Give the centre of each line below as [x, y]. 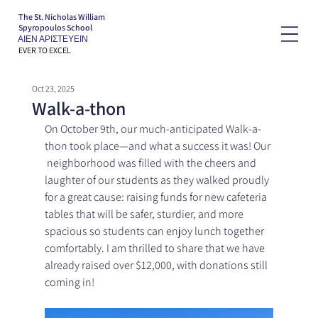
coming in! [69, 283]
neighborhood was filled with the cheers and [151, 163]
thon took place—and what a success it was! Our [158, 146]
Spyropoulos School [55, 28]
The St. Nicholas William [61, 17]
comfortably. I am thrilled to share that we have [155, 248]
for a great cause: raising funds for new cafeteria [157, 197]
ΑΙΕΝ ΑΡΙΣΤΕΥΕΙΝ [53, 38]
